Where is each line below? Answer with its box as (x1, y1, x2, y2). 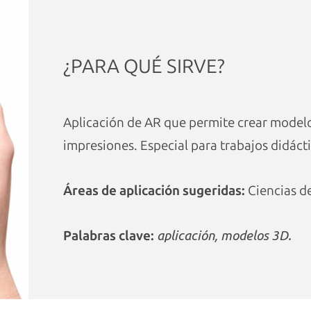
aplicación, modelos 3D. (156, 228, 292, 243)
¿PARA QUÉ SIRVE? (62, 55, 225, 78)
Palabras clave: (62, 228, 154, 244)
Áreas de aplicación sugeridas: (62, 183, 248, 199)
